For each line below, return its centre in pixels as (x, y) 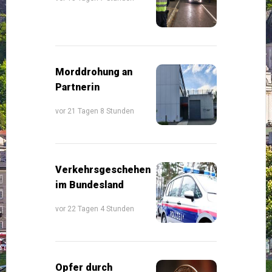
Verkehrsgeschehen (103, 169)
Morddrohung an (94, 72)
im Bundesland (90, 185)
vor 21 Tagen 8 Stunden (95, 111)
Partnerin (77, 87)
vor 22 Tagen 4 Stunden (95, 209)
